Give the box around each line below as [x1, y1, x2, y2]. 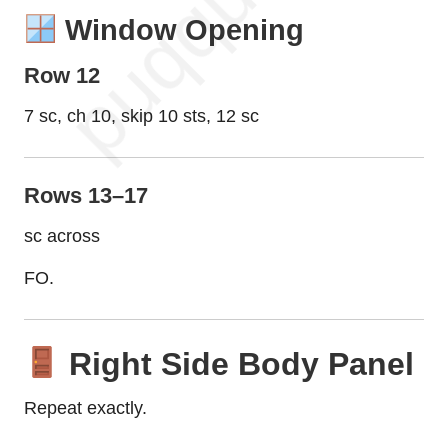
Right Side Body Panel [60, 345, 415, 382]
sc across [24, 226, 100, 247]
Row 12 [24, 63, 100, 89]
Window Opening [56, 14, 304, 47]
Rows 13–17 [24, 183, 148, 209]
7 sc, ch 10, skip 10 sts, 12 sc [24, 106, 259, 127]
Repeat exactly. [24, 398, 147, 419]
